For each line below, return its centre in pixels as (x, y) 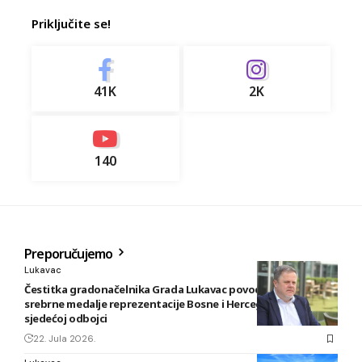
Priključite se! (71, 24)
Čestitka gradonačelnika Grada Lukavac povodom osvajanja (177, 290)
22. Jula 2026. (64, 339)
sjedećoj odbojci (66, 319)
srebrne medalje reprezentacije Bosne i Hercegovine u (162, 304)
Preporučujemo (70, 254)
